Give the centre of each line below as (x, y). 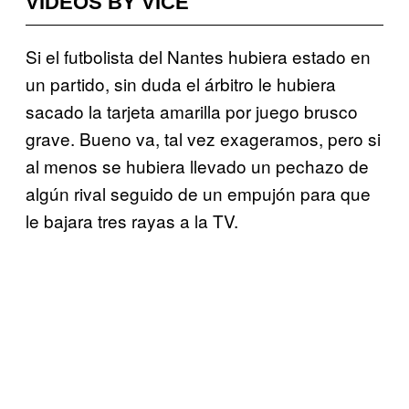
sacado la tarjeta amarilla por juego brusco (192, 110)
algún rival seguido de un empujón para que (198, 193)
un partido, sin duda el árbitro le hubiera (181, 83)
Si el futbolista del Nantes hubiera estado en (198, 56)
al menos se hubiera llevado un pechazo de (197, 165)
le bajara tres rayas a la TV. (132, 220)
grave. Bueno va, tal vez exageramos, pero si (203, 138)
